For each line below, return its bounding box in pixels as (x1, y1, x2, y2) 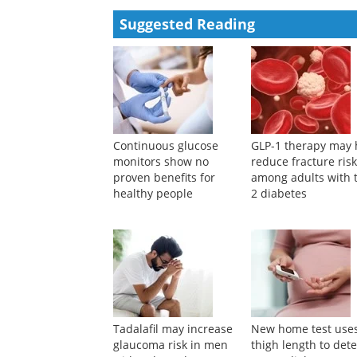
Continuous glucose (113, 218, 218, 233)
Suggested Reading (120, 94, 255, 113)
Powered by (116, 46, 179, 60)
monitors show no (113, 233, 209, 249)
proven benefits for (113, 249, 215, 265)
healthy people (113, 265, 193, 280)
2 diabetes (251, 265, 308, 280)
